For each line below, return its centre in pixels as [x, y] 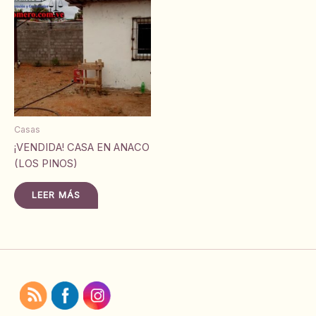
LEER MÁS [56, 195]
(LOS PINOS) [46, 164]
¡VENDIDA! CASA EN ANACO [82, 148]
